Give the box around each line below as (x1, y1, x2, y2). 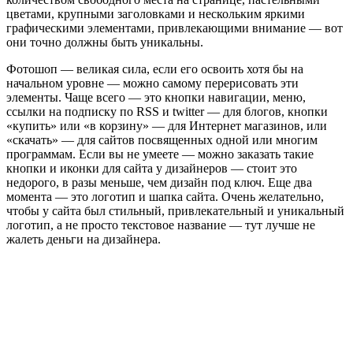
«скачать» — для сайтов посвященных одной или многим (6, 133, 318, 147)
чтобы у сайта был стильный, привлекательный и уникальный (6, 204, 344, 218)
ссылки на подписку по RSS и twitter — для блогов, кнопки (6, 105, 328, 119)
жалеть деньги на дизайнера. (6, 232, 161, 247)
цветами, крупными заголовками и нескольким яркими (6, 7, 305, 21)
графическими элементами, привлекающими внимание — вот (6, 21, 343, 35)
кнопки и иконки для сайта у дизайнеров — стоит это (6, 162, 297, 176)
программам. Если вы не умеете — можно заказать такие (6, 147, 314, 162)
